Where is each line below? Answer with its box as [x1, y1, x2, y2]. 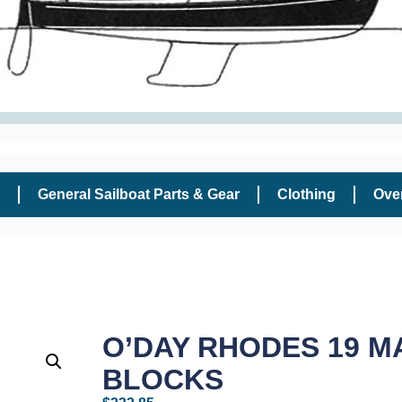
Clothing [276, 186, 336, 202]
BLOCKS [102, 363, 223, 396]
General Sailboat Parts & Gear [37, 186, 240, 202]
